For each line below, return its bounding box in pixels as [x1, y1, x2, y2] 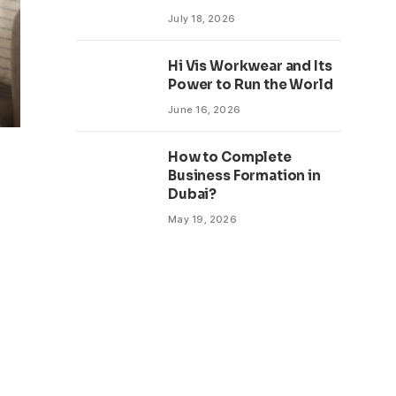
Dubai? [168, 186, 217, 202]
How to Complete [168, 148, 292, 165]
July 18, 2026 [168, 12, 236, 25]
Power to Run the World [168, 76, 333, 93]
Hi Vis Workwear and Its [168, 57, 332, 74]
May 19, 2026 [168, 213, 238, 225]
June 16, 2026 [168, 103, 241, 116]
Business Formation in [168, 167, 321, 184]
